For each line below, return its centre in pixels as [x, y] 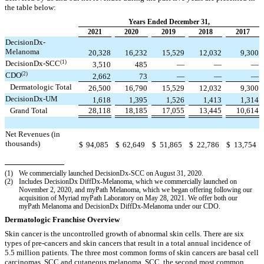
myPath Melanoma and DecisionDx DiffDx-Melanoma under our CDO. [120, 206]
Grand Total [29, 111]
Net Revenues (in [33, 134]
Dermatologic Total [41, 87]
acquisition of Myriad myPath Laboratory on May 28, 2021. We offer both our [128, 198]
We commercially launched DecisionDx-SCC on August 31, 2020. [111, 173]
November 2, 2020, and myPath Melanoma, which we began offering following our [136, 189]
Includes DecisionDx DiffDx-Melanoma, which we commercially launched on [128, 181]
